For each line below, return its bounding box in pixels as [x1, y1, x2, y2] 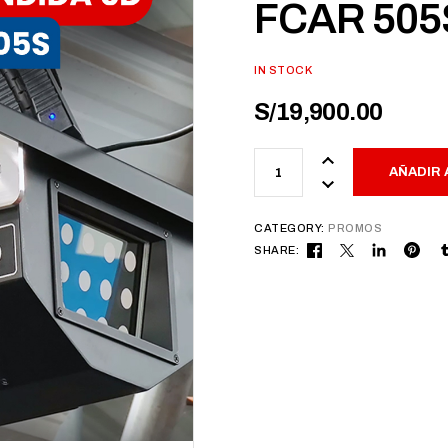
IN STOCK [254, 64, 313, 76]
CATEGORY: [254, 222, 325, 234]
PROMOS [327, 222, 383, 234]
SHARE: [254, 244, 300, 256]
